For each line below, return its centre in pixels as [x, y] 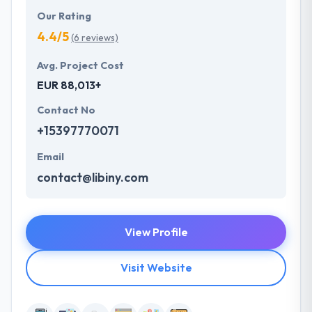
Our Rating [64, 16]
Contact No [66, 110]
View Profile [156, 232]
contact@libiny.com [93, 178]
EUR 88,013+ [69, 85]
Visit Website [156, 268]
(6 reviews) [95, 38]
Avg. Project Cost [80, 66]
